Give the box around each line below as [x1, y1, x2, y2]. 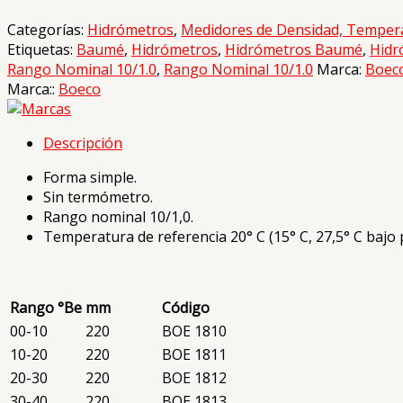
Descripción [43, 132, 122, 153]
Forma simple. [43, 166, 137, 187]
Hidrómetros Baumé [225, 39, 363, 59]
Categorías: [7, 19, 87, 40]
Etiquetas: [7, 39, 76, 59]
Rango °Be [10, 297, 82, 318]
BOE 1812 [162, 367, 227, 388]
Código [162, 297, 210, 318]
